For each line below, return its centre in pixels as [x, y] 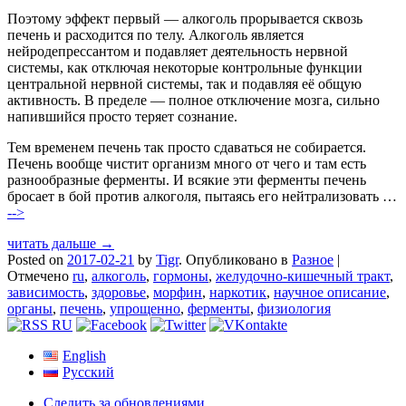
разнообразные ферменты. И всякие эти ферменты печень [187, 180]
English [84, 356]
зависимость [46, 293]
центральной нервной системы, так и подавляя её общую [184, 84]
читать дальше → [61, 244]
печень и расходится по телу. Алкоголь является [155, 35]
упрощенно [145, 309]
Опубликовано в [239, 260]
